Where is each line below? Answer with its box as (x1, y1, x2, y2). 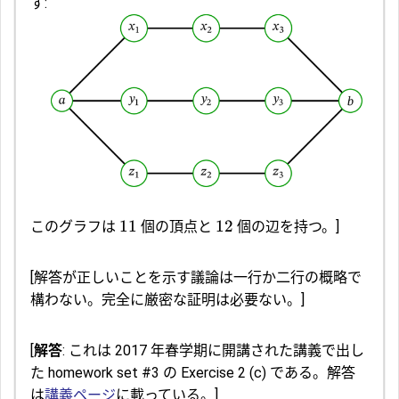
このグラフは (30, 217, 119, 235)
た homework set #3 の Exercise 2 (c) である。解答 (30, 363, 355, 381)
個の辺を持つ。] (233, 217, 339, 235)
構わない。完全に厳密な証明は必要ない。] (30, 290, 305, 308)
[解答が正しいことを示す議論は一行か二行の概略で (30, 268, 362, 286)
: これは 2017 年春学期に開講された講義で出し (62, 341, 364, 359)
